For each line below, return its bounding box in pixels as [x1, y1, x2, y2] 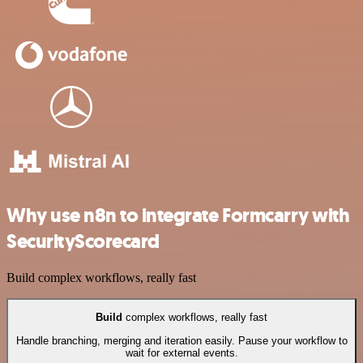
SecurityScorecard [6, 228, 160, 255]
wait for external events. [125, 346, 238, 359]
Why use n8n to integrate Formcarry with [6, 203, 350, 229]
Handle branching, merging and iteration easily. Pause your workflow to [15, 334, 348, 347]
